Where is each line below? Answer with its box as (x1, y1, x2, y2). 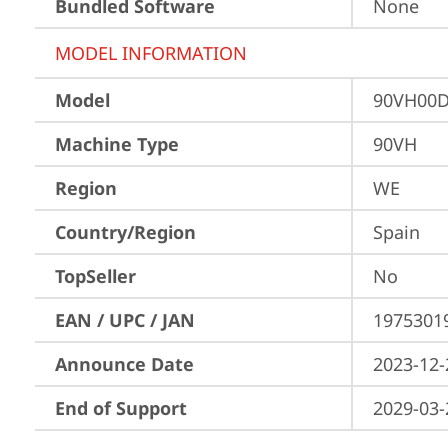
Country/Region (55, 220, 196, 244)
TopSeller (55, 264, 136, 288)
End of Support (55, 396, 187, 420)
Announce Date (55, 352, 194, 376)
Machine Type (55, 132, 179, 156)
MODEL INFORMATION (55, 41, 247, 65)
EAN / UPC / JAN (55, 308, 195, 332)
